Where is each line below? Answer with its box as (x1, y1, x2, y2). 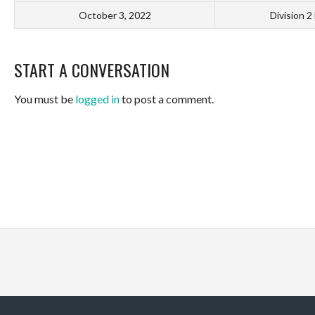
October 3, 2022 (78, 9, 151, 22)
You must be (14, 92, 75, 106)
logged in (75, 92, 120, 106)
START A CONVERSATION (14, 57, 169, 83)
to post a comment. (120, 92, 214, 106)
